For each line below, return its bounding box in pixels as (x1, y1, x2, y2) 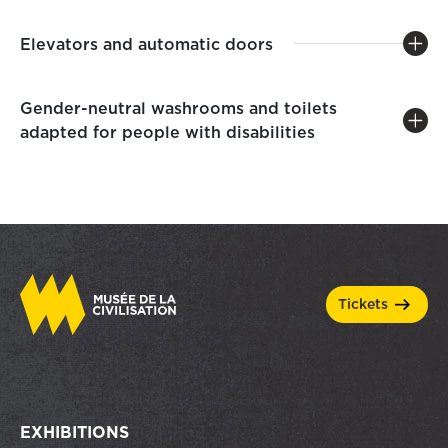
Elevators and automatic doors (20, 32, 278, 55)
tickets (347, 293, 388, 314)
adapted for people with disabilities (20, 121, 315, 143)
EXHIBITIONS (20, 420, 129, 443)
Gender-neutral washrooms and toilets (20, 97, 337, 119)
